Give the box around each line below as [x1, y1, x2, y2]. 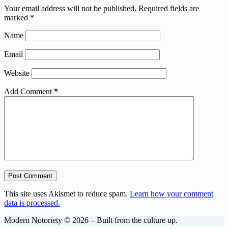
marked [4, 13, 30, 22]
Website [4, 68, 30, 77]
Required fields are [138, 4, 199, 13]
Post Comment [8, 172, 52, 180]
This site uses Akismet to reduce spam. [4, 189, 130, 198]
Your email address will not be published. [4, 4, 136, 13]
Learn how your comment [130, 189, 213, 198]
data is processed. [4, 198, 60, 207]
